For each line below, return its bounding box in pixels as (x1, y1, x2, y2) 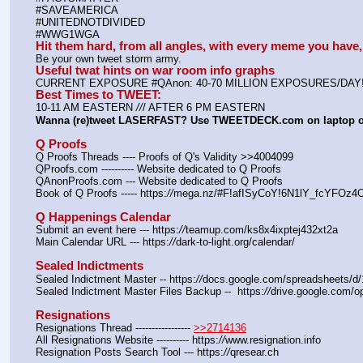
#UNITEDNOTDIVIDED (36, 15, 145, 28)
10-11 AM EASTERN (36, 101, 136, 114)
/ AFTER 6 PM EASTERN (143, 101, 265, 114)
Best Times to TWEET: (36, 88, 161, 102)
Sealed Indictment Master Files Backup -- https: (36, 284, 264, 297)
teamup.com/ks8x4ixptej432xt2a (186, 224, 338, 237)
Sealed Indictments (36, 259, 143, 273)
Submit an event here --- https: (36, 224, 179, 237)
